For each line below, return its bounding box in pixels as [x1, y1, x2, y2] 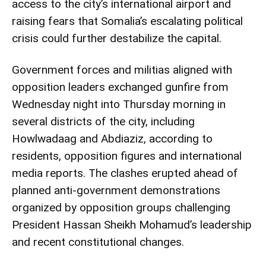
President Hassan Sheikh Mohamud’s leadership [12, 217, 252, 232]
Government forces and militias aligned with [12, 62, 232, 77]
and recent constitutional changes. [12, 235, 184, 249]
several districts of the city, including [12, 114, 195, 128]
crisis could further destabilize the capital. [12, 31, 221, 45]
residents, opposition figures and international [12, 148, 242, 163]
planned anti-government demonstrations [12, 183, 220, 197]
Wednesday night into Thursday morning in [12, 97, 226, 111]
